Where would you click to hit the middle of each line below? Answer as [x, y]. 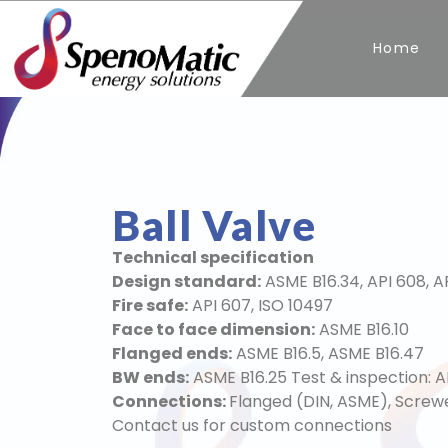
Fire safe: [150, 306]
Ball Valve [214, 225]
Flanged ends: [172, 354]
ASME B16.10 [362, 330]
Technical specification [213, 258]
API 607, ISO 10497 [260, 306]
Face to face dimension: [213, 330]
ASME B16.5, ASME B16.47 [328, 354]
